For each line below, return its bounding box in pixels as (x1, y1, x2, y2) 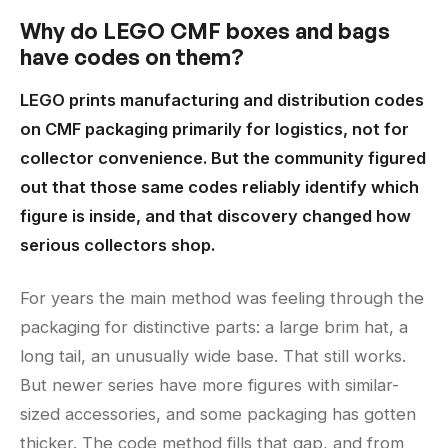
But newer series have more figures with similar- (20, 375, 399, 396)
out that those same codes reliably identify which (20, 177, 419, 198)
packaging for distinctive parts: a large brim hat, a (20, 317, 408, 338)
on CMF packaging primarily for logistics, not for (20, 119, 409, 140)
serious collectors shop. (20, 235, 215, 256)
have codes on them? (20, 43, 244, 71)
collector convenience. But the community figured (20, 148, 426, 169)
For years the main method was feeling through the (20, 288, 424, 309)
